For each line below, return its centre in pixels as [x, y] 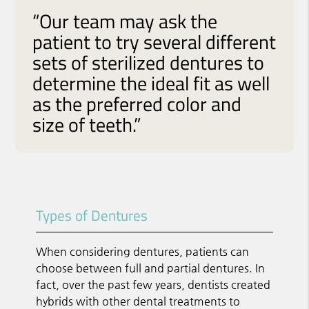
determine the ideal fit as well [151, 83]
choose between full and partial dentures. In [151, 268]
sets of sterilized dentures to [149, 62]
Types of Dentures [92, 215]
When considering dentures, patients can [143, 251]
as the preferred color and [137, 103]
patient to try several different [154, 41]
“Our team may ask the [125, 21]
